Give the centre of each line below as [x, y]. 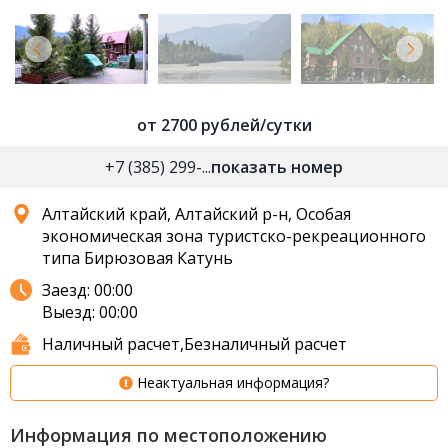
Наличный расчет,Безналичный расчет [194, 343]
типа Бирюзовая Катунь [137, 257]
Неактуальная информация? [233, 382]
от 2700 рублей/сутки [224, 124]
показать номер [277, 166]
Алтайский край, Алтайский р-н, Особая [196, 213]
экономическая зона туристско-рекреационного [234, 235]
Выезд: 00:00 [90, 311]
